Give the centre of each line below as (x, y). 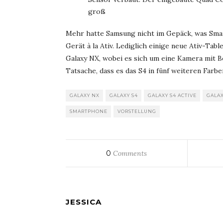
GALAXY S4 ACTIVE (172, 96)
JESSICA (84, 202)
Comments (129, 154)
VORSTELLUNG (137, 111)
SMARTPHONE (89, 111)
